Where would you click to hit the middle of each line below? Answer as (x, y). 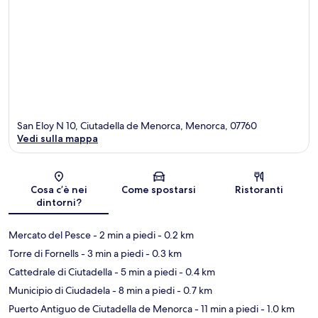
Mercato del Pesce (50, 235)
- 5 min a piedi (144, 272)
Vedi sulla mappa (57, 139)
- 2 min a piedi (123, 235)
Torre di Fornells (44, 254)
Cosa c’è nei (59, 190)
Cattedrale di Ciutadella (60, 272)
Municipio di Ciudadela (59, 291)
